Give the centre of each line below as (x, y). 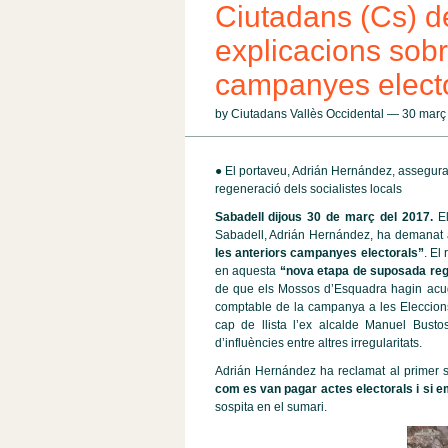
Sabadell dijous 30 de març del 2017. (323, 217)
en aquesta (245, 271)
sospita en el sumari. (270, 407)
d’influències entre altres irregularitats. (319, 343)
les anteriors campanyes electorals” (319, 253)
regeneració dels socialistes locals (308, 189)
